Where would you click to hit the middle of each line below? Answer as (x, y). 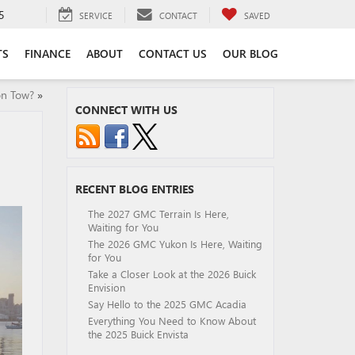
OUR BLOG (250, 53)
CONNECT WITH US (126, 110)
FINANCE (48, 53)
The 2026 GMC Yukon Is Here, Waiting (175, 244)
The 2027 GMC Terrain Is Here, (158, 214)
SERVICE (96, 15)
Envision (106, 287)
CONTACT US (173, 53)
